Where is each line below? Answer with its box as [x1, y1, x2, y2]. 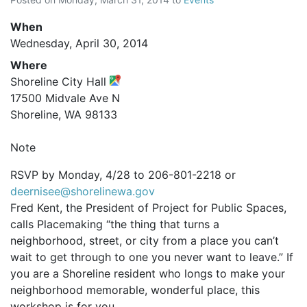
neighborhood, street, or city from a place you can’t [10, 233, 279, 247]
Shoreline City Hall [10, 74, 110, 88]
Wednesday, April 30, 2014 [10, 36, 148, 50]
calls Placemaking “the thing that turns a [10, 217, 219, 231]
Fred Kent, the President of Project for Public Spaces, [10, 200, 286, 214]
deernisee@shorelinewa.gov [10, 184, 155, 198]
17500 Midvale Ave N [10, 90, 120, 105]
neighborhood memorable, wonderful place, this [10, 282, 260, 297]
